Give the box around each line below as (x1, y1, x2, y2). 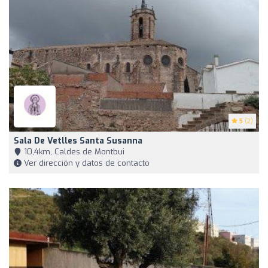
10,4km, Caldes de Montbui (22, 147, 124, 157)
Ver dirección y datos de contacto (22, 158, 150, 169)
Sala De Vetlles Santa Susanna (14, 135, 142, 147)
